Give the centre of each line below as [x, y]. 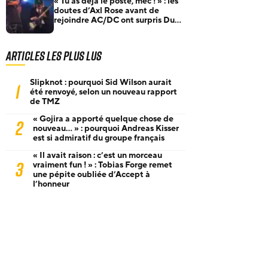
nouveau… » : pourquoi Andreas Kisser [106, 128]
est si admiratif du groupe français [99, 138]
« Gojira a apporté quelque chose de [103, 119]
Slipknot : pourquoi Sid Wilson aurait [101, 82]
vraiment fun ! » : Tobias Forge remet [103, 165]
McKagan [72, 30]
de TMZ [45, 101]
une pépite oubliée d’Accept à [92, 174]
